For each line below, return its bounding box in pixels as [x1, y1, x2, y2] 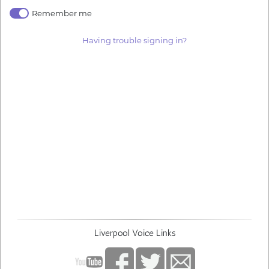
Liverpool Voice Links [94, 228, 175, 238]
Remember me [32, 8, 92, 18]
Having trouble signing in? [82, 35, 187, 45]
